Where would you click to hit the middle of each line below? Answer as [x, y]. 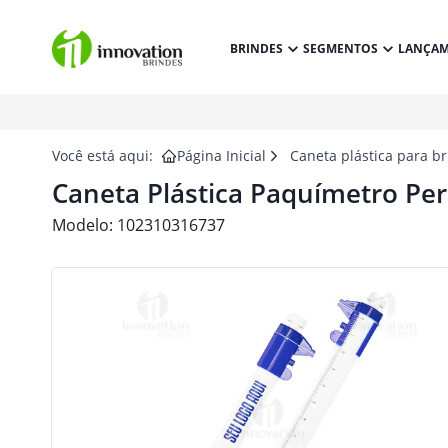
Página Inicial [221, 155]
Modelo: [84, 225]
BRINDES [256, 48]
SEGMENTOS [340, 48]
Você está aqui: [102, 155]
